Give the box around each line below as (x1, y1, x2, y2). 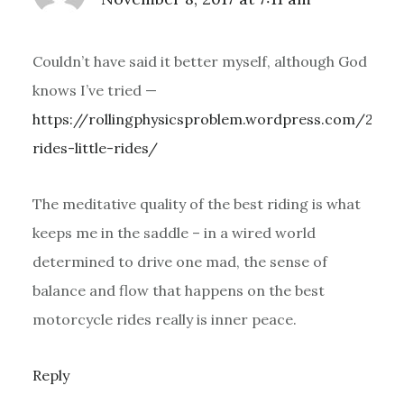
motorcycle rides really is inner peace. (32, 309, 297, 328)
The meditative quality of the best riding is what (32, 194, 361, 213)
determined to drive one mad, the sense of (32, 252, 327, 271)
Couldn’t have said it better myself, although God (32, 51, 367, 70)
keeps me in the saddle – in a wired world (32, 223, 316, 242)
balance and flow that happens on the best (32, 280, 325, 299)
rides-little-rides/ (32, 138, 158, 157)
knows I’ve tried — (32, 80, 157, 99)
